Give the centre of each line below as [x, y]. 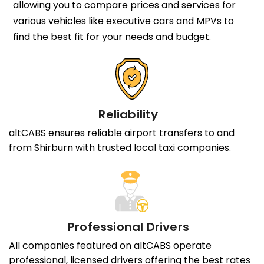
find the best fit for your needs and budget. [112, 37]
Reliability [128, 114]
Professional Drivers [128, 227]
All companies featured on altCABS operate [110, 246]
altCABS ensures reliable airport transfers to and [122, 133]
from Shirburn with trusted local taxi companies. [120, 148]
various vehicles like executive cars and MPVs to [123, 21]
